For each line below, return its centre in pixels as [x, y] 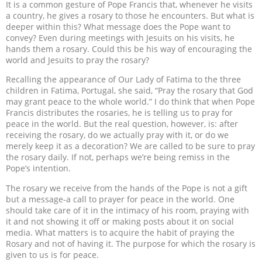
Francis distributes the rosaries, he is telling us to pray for [119, 113]
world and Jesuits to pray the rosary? [77, 60]
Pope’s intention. [38, 168]
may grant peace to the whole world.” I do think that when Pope [130, 102]
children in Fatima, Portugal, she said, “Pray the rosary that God [130, 91]
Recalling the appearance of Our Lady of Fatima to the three [123, 80]
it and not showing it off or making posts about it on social [120, 221]
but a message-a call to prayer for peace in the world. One [120, 199]
